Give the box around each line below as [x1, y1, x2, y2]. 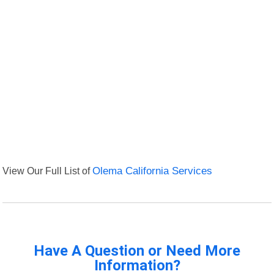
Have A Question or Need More [34, 242, 240, 260]
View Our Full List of [2, 165, 93, 177]
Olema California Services [92, 165, 213, 177]
